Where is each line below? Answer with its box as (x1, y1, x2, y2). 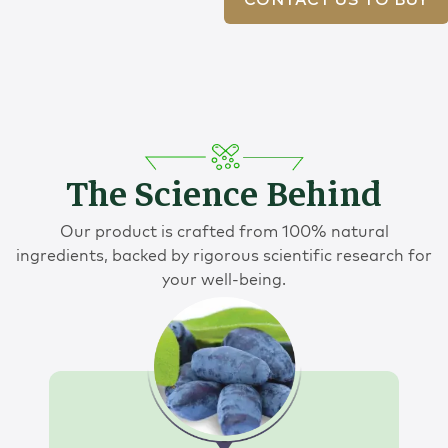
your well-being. (162, 268, 286, 289)
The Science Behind (66, 165, 382, 223)
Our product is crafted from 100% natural (59, 220, 389, 241)
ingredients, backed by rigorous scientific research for (16, 244, 432, 265)
